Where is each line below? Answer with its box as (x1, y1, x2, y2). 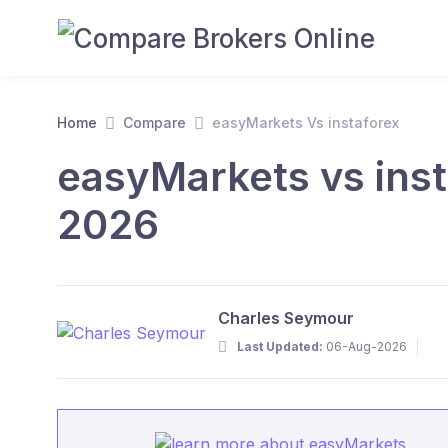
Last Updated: (237, 338, 323, 354)
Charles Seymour (218, 308, 354, 329)
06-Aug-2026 (323, 338, 407, 354)
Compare (123, 114, 186, 131)
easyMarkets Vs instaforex (212, 114, 399, 131)
